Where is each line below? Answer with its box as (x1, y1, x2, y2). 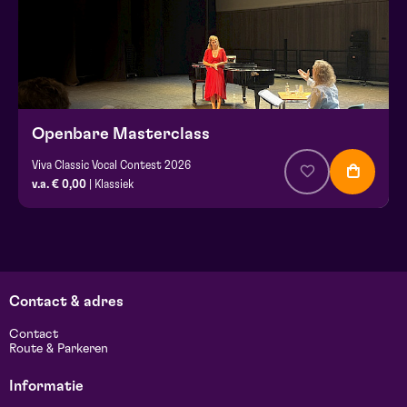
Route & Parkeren (9, 342, 108, 356)
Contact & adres (9, 294, 124, 310)
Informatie (9, 379, 84, 394)
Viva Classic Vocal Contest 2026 (32, 159, 191, 173)
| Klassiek (86, 178, 134, 192)
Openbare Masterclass (32, 126, 210, 144)
